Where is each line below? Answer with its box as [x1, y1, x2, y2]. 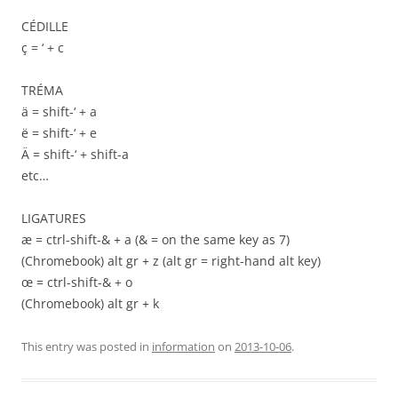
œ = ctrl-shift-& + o [21, 274, 132, 291]
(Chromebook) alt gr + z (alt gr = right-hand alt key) [21, 252, 321, 270]
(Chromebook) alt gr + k [21, 295, 159, 313]
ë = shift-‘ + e [21, 124, 97, 142]
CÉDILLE [21, 18, 68, 36]
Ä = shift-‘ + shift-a [21, 146, 129, 163]
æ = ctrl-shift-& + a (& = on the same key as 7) [21, 231, 290, 249]
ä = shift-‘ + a [21, 103, 97, 121]
